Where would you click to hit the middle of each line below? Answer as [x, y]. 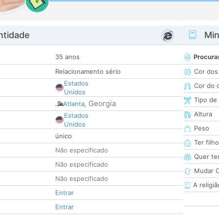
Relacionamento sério [88, 72]
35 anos [67, 57]
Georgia [102, 104]
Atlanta [74, 104]
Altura [203, 114]
